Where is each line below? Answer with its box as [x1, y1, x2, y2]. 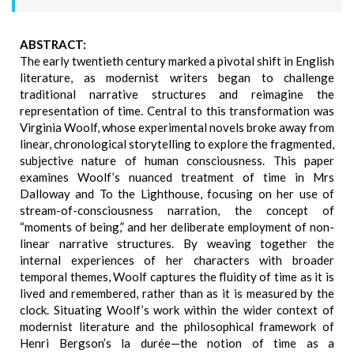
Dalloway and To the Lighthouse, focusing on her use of [20, 186, 334, 201]
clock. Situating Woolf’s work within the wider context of [20, 303, 334, 317]
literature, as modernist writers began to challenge [20, 70, 334, 85]
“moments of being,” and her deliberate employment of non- [20, 220, 334, 234]
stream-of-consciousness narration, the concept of [20, 203, 334, 217]
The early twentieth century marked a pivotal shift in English [20, 54, 334, 68]
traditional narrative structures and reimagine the [20, 87, 334, 101]
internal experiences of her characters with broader [20, 253, 334, 267]
